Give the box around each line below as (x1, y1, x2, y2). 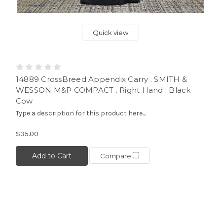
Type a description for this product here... (15, 109, 146, 117)
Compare (100, 152, 133, 160)
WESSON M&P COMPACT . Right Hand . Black (15, 85, 191, 95)
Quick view (93, 28, 128, 37)
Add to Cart (32, 151, 72, 160)
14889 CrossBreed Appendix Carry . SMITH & (15, 74, 187, 84)
